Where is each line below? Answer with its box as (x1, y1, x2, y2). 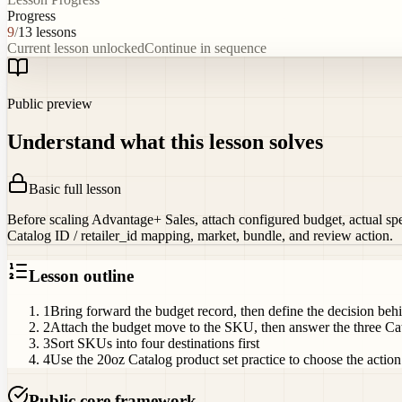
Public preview (7, 95, 92, 111)
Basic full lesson (29, 180, 121, 197)
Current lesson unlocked (7, 39, 144, 56)
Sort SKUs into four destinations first (50, 336, 259, 352)
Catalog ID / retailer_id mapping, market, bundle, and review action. (7, 227, 393, 243)
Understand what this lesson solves (7, 129, 323, 153)
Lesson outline (29, 267, 134, 286)
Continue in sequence (144, 39, 267, 56)
